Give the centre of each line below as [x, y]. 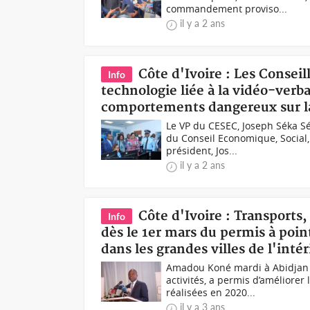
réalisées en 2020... [211, 292]
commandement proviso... [227, 9]
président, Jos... [202, 151]
